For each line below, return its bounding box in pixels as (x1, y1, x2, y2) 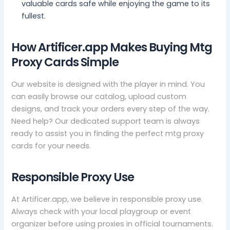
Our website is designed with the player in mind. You (11, 79, 205, 90)
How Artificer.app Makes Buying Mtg (11, 39, 213, 55)
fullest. (22, 11, 46, 22)
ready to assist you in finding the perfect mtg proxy (11, 128, 204, 139)
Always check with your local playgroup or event (11, 206, 191, 217)
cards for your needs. (11, 141, 91, 151)
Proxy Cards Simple (11, 53, 119, 70)
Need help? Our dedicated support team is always (11, 116, 200, 127)
